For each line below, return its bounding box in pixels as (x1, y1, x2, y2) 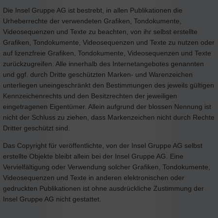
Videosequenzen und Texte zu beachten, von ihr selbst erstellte (3, 27, 198, 36)
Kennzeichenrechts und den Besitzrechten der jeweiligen (3, 91, 177, 100)
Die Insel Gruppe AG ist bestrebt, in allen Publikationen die (3, 6, 182, 14)
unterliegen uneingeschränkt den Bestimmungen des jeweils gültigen (3, 81, 214, 89)
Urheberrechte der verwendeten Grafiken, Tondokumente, (3, 17, 182, 25)
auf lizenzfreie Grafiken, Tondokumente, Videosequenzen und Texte (3, 49, 211, 57)
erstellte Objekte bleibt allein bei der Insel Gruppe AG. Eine (3, 152, 183, 160)
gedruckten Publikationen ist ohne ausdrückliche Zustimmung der (3, 184, 204, 192)
